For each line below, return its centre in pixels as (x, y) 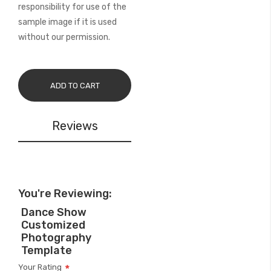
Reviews (75, 126)
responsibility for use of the (72, 7)
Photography (56, 238)
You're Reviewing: (65, 194)
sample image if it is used (67, 22)
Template (47, 250)
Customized (53, 225)
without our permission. (64, 37)
